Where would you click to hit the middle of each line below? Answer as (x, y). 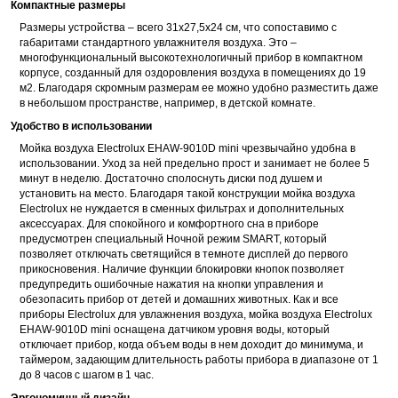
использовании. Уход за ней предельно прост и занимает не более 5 (195, 163)
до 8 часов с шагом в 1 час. (87, 375)
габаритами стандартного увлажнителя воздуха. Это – (158, 43)
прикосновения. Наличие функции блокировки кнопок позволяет (182, 269)
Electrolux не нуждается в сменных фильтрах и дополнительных (182, 209)
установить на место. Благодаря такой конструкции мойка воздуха (187, 194)
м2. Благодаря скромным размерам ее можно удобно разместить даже (199, 88)
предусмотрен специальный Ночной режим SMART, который (173, 239)
